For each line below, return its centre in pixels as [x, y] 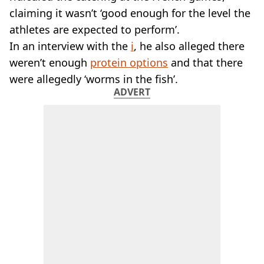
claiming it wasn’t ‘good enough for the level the [130, 13]
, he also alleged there [189, 46]
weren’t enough [50, 62]
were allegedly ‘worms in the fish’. [94, 79]
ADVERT [132, 92]
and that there [205, 62]
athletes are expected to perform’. [95, 29]
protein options [129, 62]
